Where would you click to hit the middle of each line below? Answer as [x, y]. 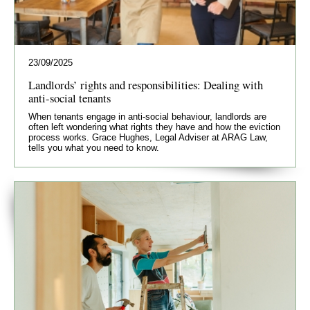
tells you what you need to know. [94, 147]
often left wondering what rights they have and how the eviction [154, 127]
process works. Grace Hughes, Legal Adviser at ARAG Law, [148, 137]
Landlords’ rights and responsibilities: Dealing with [146, 84]
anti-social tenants [70, 98]
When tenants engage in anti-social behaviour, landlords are [147, 116]
